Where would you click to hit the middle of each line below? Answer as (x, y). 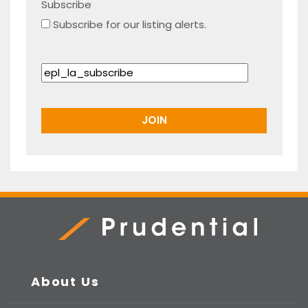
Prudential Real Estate (107, 247)
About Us (65, 281)
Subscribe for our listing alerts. (130, 24)
